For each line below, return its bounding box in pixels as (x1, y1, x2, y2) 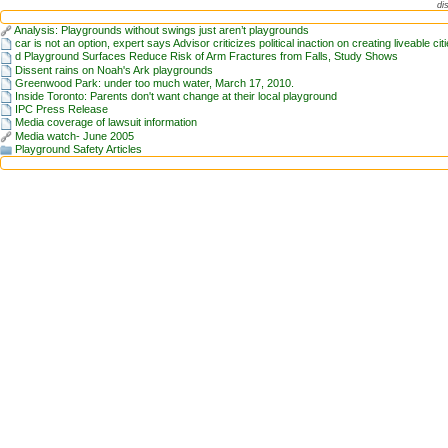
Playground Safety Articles (15, 142, 142, 155)
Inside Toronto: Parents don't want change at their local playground (15, 89, 337, 102)
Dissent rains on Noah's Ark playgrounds (15, 63, 213, 76)
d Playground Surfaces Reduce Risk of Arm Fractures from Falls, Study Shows (15, 50, 398, 63)
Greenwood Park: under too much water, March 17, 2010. (15, 76, 294, 89)
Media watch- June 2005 (15, 129, 134, 142)
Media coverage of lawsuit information (15, 116, 197, 129)
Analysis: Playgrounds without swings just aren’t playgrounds (14, 24, 309, 36)
